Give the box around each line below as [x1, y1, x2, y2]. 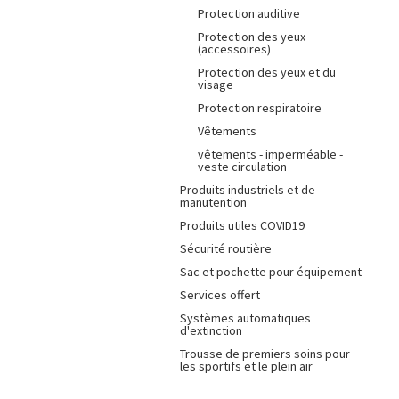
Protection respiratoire [198, 100, 322, 116]
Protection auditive [198, 5, 300, 21]
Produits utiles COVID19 [180, 217, 305, 233]
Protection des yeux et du [198, 64, 336, 80]
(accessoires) [198, 41, 271, 57]
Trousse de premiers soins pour [180, 346, 350, 362]
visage [198, 77, 233, 93]
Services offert [180, 287, 260, 303]
